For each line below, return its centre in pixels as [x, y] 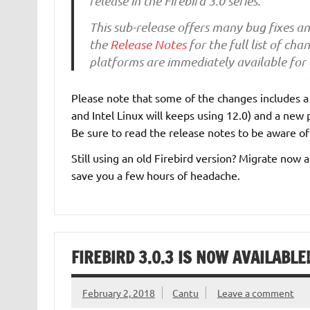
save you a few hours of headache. [155, 175]
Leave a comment [255, 292]
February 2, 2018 [118, 292]
